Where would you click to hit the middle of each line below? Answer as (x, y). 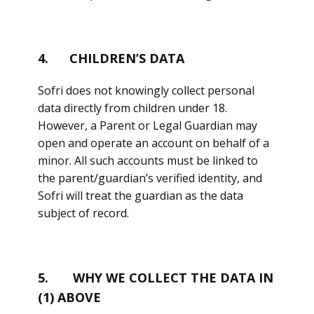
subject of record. (83, 213)
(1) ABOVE (69, 297)
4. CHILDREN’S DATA (111, 58)
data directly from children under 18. (132, 108)
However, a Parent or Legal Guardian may (148, 125)
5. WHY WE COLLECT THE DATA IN (156, 278)
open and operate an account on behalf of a (153, 143)
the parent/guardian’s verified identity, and (150, 178)
